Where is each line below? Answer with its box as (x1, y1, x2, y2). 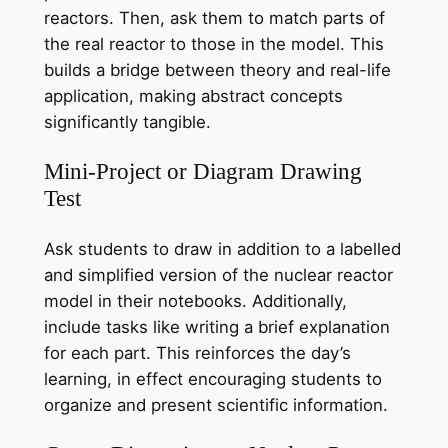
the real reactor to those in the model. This (43, 34, 384, 55)
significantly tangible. (43, 112, 211, 133)
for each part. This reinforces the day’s (43, 342, 351, 363)
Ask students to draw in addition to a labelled (43, 238, 401, 259)
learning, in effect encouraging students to (43, 368, 382, 389)
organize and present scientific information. (43, 394, 388, 415)
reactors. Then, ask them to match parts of (43, 8, 385, 29)
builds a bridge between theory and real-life (43, 60, 391, 81)
